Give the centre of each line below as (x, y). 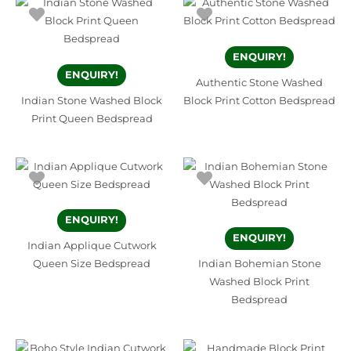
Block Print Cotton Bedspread (259, 100)
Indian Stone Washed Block (92, 100)
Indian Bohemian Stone (259, 264)
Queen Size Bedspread (92, 264)
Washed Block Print (259, 282)
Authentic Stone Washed (259, 82)
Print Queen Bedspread (92, 118)
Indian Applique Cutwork (92, 246)
